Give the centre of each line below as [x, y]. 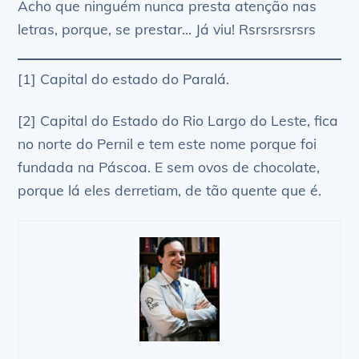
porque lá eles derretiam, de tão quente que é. [170, 190]
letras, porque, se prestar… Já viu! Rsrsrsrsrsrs [167, 28]
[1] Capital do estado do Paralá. [124, 79]
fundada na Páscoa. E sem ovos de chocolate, [169, 167]
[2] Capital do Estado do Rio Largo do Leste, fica [178, 121]
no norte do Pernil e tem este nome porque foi [167, 144]
